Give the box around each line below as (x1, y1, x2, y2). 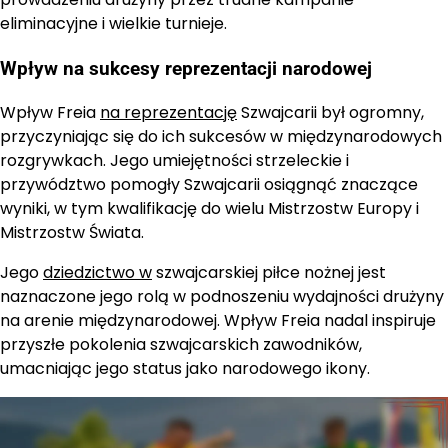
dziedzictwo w (43, 261, 152, 285)
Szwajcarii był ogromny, (237, 101, 424, 125)
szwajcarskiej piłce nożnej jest (152, 261, 386, 285)
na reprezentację (100, 101, 237, 125)
